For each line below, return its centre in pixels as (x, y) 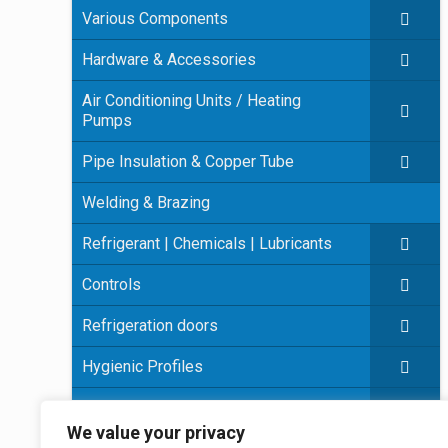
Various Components (155, 18)
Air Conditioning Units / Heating (191, 100)
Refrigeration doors (150, 325)
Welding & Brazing (146, 202)
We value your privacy (156, 432)
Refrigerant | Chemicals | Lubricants (207, 243)
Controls (111, 284)
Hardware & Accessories (169, 59)
